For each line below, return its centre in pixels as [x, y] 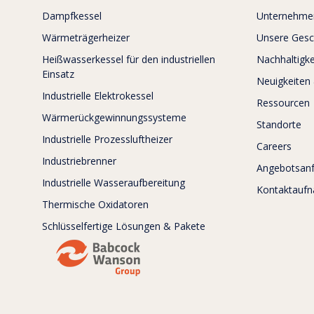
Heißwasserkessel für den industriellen [129, 60]
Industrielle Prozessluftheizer [107, 139]
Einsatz [58, 74]
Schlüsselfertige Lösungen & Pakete [124, 226]
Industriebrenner [79, 161]
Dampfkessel [72, 16]
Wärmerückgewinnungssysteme [114, 118]
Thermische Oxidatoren [95, 205]
